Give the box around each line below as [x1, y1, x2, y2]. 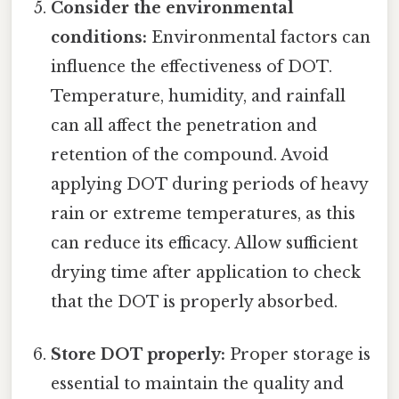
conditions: [51, 28, 148, 48]
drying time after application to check [51, 263, 362, 283]
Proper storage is [225, 345, 371, 365]
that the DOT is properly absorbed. [51, 292, 338, 313]
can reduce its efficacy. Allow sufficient [51, 233, 359, 254]
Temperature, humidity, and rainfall [51, 86, 346, 107]
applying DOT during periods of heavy [51, 175, 369, 195]
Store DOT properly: [51, 345, 226, 365]
